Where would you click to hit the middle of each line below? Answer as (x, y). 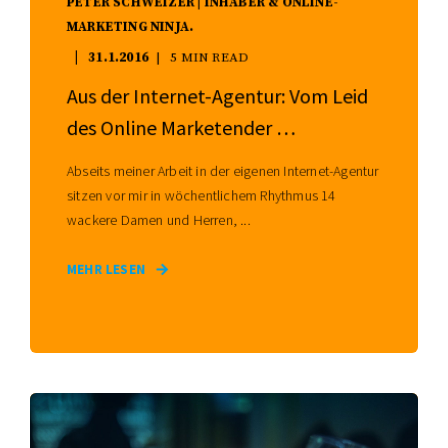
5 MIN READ (209, 57)
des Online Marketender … (181, 127)
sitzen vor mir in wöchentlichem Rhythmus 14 (201, 195)
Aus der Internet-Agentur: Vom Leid (217, 95)
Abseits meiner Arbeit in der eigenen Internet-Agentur (222, 170)
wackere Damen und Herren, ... (158, 219)
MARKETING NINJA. (130, 26)
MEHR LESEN (106, 269)
